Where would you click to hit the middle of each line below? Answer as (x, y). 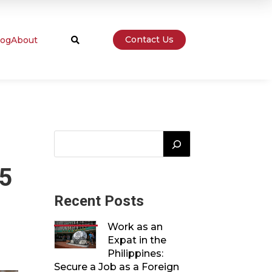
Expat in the (137, 240)
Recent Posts (99, 201)
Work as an (135, 226)
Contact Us (149, 39)
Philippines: (136, 253)
